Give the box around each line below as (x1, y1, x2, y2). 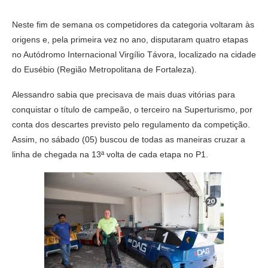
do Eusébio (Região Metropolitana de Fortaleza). (12, 65, 197, 75)
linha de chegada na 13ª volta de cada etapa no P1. (12, 150, 208, 160)
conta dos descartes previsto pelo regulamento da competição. (12, 120, 250, 130)
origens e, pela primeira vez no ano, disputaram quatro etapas (12, 35, 248, 45)
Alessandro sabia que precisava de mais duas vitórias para (12, 90, 235, 100)
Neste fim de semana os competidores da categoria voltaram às (12, 20, 254, 30)
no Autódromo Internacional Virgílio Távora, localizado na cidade (12, 50, 256, 60)
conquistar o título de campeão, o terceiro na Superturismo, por (12, 105, 252, 115)
